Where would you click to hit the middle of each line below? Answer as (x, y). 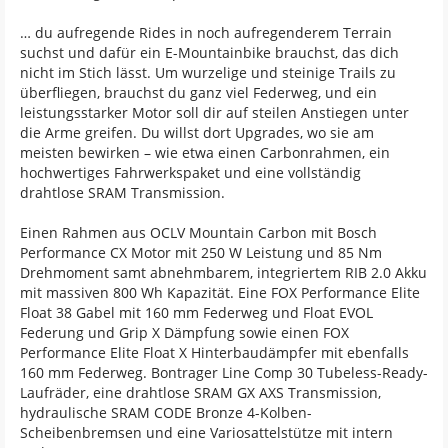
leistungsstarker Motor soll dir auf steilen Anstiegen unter (214, 112)
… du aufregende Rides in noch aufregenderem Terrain (206, 32)
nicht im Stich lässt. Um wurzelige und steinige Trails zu (208, 72)
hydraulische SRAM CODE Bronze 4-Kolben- (166, 412)
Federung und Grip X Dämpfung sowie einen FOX (184, 332)
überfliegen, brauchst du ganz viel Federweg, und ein (198, 92)
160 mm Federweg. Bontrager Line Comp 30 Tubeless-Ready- (224, 372)
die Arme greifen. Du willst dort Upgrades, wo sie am (197, 132)
